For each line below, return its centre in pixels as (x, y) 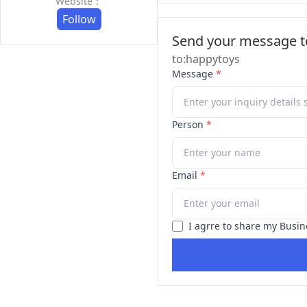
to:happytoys (206, 59)
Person (189, 124)
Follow (79, 19)
